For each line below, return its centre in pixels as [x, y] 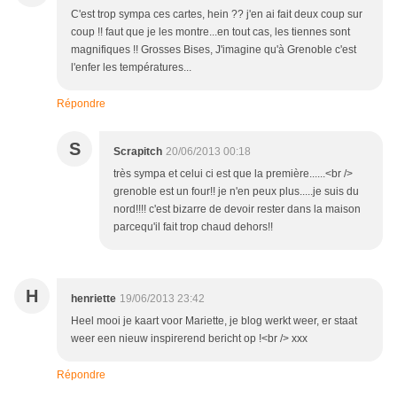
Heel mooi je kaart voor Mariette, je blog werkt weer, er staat [214, 321]
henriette [93, 299]
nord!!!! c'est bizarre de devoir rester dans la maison [237, 210]
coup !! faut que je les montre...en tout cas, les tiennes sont [210, 32]
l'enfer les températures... [131, 68]
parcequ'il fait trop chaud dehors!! [193, 227]
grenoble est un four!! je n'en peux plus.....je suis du [236, 192]
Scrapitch [138, 152]
